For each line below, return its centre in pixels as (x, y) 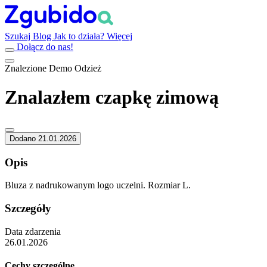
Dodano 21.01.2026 (43, 138)
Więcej (119, 36)
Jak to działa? (80, 36)
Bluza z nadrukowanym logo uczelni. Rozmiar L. (98, 185)
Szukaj (19, 36)
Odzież (87, 68)
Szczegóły (28, 209)
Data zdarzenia (33, 231)
